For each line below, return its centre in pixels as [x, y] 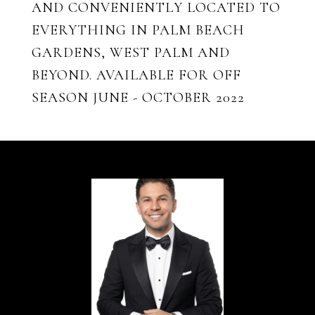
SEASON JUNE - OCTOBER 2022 [138, 98]
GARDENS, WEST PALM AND [131, 53]
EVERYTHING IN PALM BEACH [138, 30]
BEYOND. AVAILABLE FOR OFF [136, 75]
